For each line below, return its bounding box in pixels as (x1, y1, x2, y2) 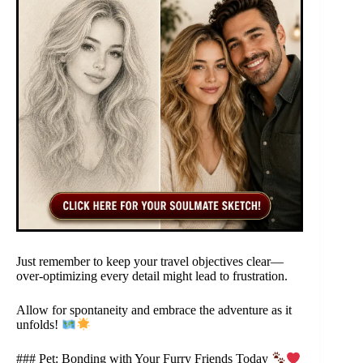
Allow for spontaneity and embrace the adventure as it (16, 303, 292, 318)
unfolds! (16, 318, 62, 332)
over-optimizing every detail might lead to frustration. (16, 269, 288, 284)
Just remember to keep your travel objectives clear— (16, 254, 284, 269)
